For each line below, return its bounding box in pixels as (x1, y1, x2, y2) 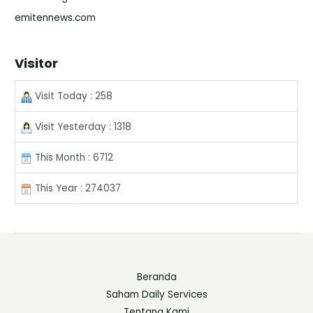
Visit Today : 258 (32, 89, 113, 103)
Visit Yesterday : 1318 (32, 120, 132, 134)
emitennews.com (15, 11, 96, 25)
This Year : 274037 (32, 182, 122, 196)
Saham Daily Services (105, 288, 208, 302)
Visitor (15, 54, 59, 73)
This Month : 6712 (32, 151, 114, 165)
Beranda (136, 270, 177, 284)
